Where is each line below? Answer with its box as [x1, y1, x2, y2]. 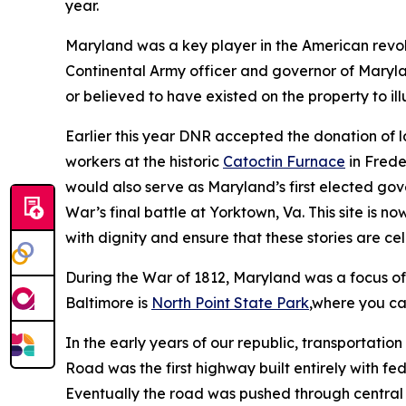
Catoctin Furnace [223, 151, 345, 170]
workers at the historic [65, 151, 223, 170]
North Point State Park [151, 293, 309, 312]
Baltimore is [65, 293, 151, 312]
